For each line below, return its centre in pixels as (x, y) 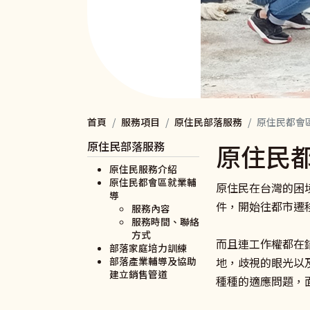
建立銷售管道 (138, 274)
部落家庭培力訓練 (148, 247)
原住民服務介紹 (143, 168)
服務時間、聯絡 (165, 221)
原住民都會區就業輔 (153, 182)
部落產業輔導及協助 (153, 261)
